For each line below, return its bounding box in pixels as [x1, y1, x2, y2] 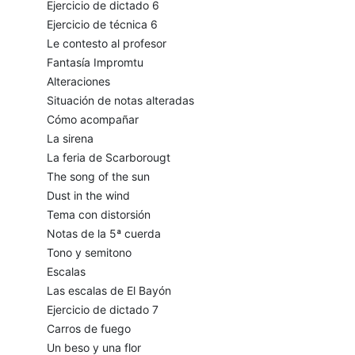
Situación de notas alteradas [46, 94, 194, 108]
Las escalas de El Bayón [46, 284, 171, 298]
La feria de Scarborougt [46, 151, 170, 165]
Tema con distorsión [46, 208, 151, 222]
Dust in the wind [46, 189, 130, 203]
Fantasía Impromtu [46, 55, 143, 70]
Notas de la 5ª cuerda [46, 227, 161, 241]
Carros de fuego [46, 322, 131, 336]
